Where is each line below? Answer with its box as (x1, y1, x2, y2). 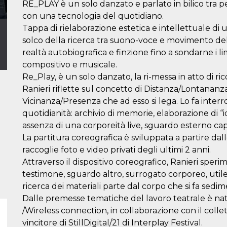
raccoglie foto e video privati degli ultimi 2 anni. (22, 145, 211, 155)
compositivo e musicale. (22, 60, 117, 69)
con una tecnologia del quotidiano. (22, 11, 164, 21)
